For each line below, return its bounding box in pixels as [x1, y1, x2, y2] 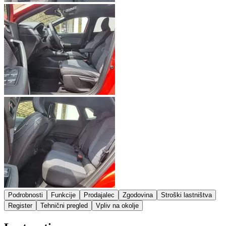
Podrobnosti [8, 191, 43, 199]
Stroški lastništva [161, 191, 212, 199]
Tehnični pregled [40, 201, 88, 209]
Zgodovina [123, 191, 153, 199]
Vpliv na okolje [96, 201, 139, 209]
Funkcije [51, 191, 76, 199]
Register [8, 201, 32, 209]
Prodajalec [84, 191, 115, 199]
